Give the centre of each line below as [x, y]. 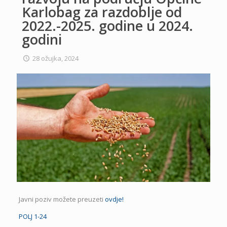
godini [42, 39]
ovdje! [114, 199]
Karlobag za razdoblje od [102, 12]
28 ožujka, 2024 [56, 58]
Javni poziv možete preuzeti [62, 199]
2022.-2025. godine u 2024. [107, 26]
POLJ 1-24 [32, 217]
